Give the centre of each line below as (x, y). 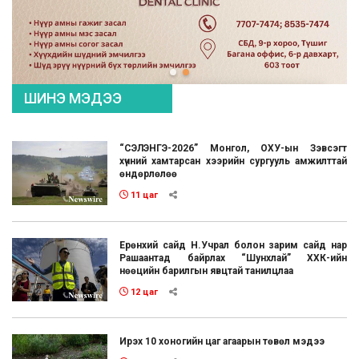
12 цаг (143, 292)
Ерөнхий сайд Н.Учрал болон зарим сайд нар (233, 245)
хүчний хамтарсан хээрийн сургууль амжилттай (233, 161)
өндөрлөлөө (149, 174)
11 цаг (143, 196)
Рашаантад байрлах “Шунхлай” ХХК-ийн (233, 258)
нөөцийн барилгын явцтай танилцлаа (207, 270)
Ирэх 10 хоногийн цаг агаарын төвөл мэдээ (222, 342)
